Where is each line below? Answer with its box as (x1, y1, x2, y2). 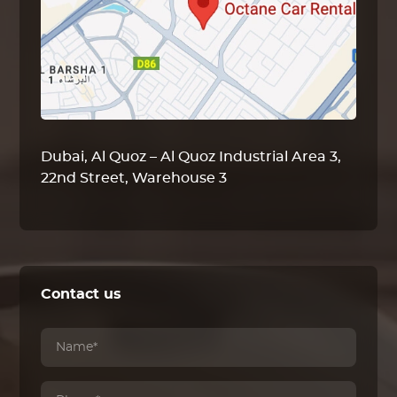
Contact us (41, 287, 122, 302)
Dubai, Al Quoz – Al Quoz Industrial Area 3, (41, 150, 342, 165)
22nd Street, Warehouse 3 (41, 171, 228, 186)
